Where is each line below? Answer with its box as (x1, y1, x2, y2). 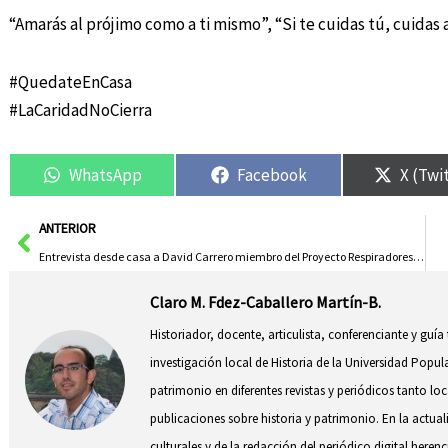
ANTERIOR (38, 220, 96, 238)
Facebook (236, 163, 307, 186)
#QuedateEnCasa (8, 70, 132, 93)
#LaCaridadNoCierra (8, 98, 152, 121)
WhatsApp (68, 163, 142, 186)
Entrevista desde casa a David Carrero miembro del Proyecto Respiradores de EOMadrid (412, 249, 424, 265)
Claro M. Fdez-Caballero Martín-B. (150, 292, 382, 313)
